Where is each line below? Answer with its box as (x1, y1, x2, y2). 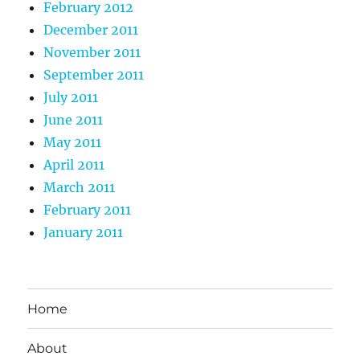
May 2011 (43, 134, 102, 151)
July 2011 (43, 89, 99, 106)
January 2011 (43, 224, 124, 241)
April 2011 (43, 157, 105, 174)
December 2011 (43, 22, 139, 39)
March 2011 (43, 179, 116, 196)
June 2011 (43, 112, 104, 129)
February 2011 (43, 202, 132, 219)
